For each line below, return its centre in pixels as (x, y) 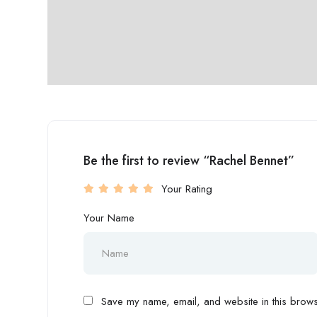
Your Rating (187, 189)
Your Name (109, 218)
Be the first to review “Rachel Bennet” (189, 160)
